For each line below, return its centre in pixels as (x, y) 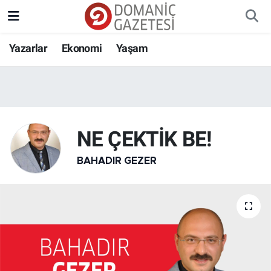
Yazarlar (28, 48)
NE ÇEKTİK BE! (144, 140)
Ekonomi (82, 48)
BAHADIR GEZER (116, 161)
